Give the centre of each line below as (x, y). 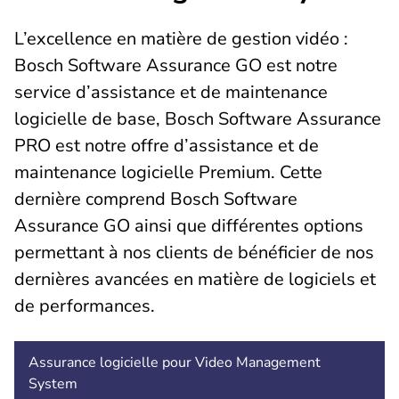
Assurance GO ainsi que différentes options (189, 225)
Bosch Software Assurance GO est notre (176, 65)
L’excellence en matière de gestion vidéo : (181, 38)
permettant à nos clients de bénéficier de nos (194, 252)
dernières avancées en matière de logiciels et (195, 279)
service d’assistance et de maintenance (171, 92)
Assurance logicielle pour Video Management (175, 362)
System (53, 383)
